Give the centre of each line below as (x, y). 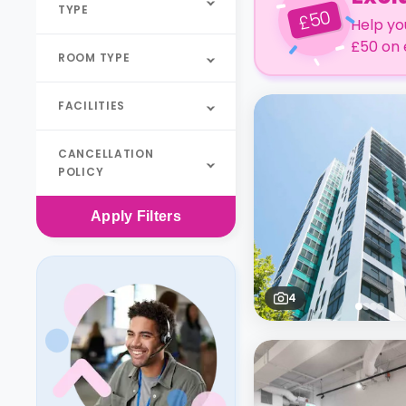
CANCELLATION (106, 154)
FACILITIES (92, 106)
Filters (159, 216)
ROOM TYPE (94, 58)
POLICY (81, 172)
